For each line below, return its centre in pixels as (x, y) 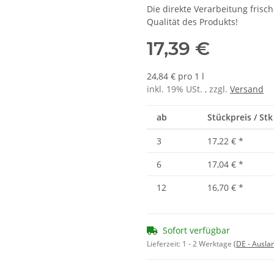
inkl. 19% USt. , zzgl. (188, 89)
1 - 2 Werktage (208, 244)
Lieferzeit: (165, 244)
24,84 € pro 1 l (176, 76)
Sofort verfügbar (196, 231)
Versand (247, 89)
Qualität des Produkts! (192, 22)
